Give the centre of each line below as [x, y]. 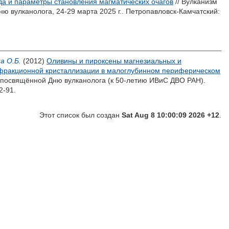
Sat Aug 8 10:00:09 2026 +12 [170, 115]
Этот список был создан [81, 115]
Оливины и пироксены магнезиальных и [114, 61]
